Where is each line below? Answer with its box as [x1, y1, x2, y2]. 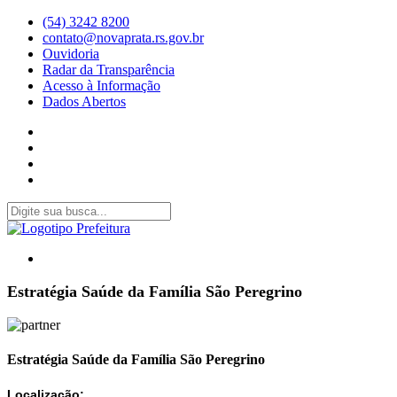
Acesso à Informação [43, 78, 160, 93]
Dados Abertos [43, 94, 126, 109]
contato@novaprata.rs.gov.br [43, 30, 204, 45]
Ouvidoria [43, 46, 99, 61]
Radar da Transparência [43, 62, 175, 77]
